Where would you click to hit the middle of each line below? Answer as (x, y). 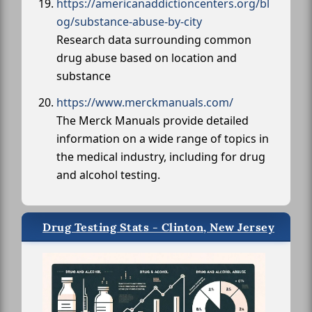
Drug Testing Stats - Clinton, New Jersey (158, 227)
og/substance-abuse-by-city (129, 21)
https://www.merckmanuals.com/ (145, 102)
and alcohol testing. (108, 174)
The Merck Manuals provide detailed (153, 120)
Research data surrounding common (154, 39)
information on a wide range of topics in (163, 138)
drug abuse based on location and (147, 57)
